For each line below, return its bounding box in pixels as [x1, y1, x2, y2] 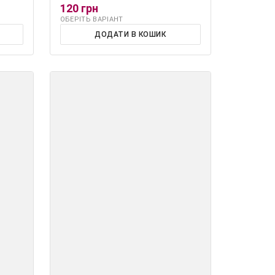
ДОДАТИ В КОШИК [95, 29, 166, 39]
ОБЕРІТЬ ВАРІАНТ [60, 15, 123, 23]
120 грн [60, 1, 98, 15]
